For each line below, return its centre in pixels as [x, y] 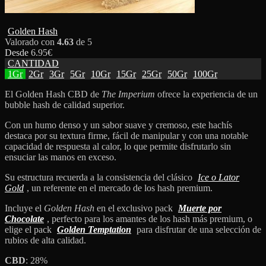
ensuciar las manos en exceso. [61, 157]
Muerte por [200, 208]
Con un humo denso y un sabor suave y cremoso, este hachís [118, 125]
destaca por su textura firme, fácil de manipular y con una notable [126, 135]
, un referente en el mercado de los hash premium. [120, 188]
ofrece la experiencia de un [206, 94]
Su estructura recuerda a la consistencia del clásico [100, 177]
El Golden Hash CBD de [53, 94]
